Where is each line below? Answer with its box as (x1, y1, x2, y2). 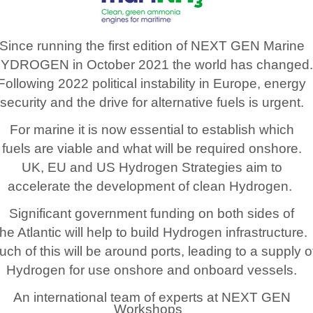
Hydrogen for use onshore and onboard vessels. (6, 263, 297, 277)
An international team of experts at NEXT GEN (13, 290, 291, 305)
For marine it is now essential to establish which (9, 122, 294, 137)
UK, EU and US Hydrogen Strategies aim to (21, 160, 282, 175)
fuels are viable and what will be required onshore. (1, 141, 302, 156)
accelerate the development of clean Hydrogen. (8, 179, 296, 194)
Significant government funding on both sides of (9, 206, 294, 221)
